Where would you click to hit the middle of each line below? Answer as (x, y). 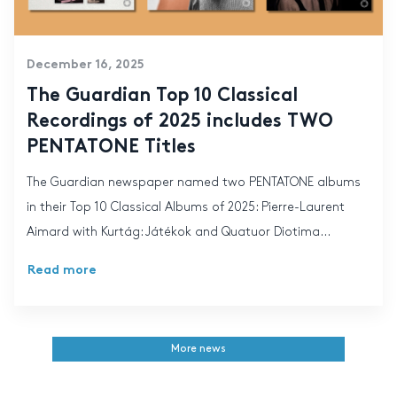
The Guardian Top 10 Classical (162, 96)
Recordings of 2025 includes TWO (179, 122)
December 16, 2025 (85, 65)
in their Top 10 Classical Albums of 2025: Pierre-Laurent (185, 207)
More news (198, 348)
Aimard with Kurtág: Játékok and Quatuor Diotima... (178, 232)
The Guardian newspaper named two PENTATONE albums (193, 183)
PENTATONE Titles (111, 148)
